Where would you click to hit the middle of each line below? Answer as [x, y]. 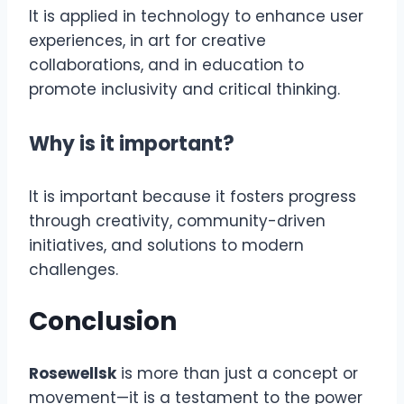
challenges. [73, 269]
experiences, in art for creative [147, 41]
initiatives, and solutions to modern [166, 245]
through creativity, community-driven [177, 220]
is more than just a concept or [237, 374]
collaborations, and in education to [166, 65]
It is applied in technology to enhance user [196, 17]
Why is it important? [132, 143]
